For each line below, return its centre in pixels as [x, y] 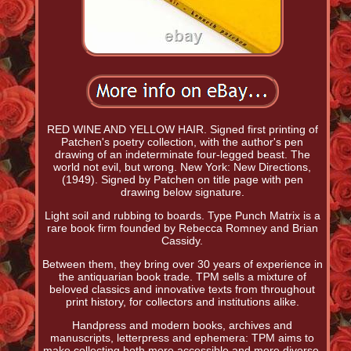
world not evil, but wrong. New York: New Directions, [183, 167]
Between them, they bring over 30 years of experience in [182, 264]
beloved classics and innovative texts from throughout [183, 289]
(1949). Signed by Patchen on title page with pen [182, 180]
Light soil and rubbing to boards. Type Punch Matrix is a [182, 216]
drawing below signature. [182, 192]
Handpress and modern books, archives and [183, 326]
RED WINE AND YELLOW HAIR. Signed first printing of [182, 130]
